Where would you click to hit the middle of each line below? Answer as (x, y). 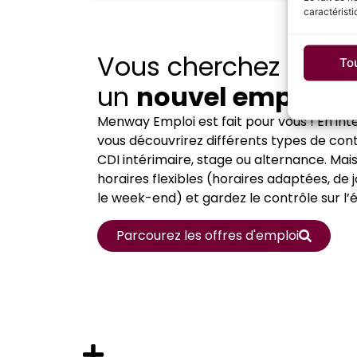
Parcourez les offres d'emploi (208, 235)
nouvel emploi (230, 97)
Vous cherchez (188, 67)
